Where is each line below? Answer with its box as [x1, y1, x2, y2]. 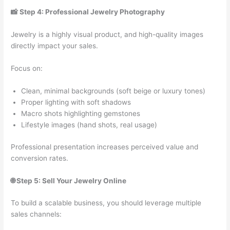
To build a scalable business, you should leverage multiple [11, 199, 202, 207]
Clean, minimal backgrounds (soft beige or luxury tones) [21, 87, 206, 95]
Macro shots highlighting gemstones [21, 109, 141, 118]
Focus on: [11, 64, 43, 73]
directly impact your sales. [11, 42, 99, 50]
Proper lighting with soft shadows [21, 98, 131, 107]
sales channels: [11, 210, 62, 219]
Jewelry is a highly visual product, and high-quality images [11, 30, 204, 39]
